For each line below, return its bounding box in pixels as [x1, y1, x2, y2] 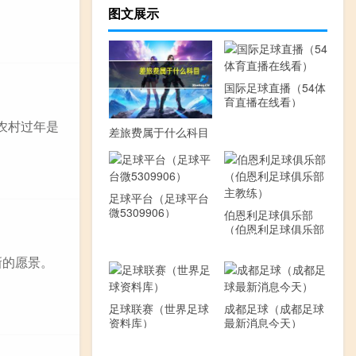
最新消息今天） [223, 314, 302, 331]
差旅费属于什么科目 [108, 123, 209, 140]
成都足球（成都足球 [223, 300, 324, 316]
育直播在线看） [223, 93, 302, 110]
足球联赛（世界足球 [108, 300, 209, 316]
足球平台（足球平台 [108, 189, 209, 206]
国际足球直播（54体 [223, 79, 326, 95]
